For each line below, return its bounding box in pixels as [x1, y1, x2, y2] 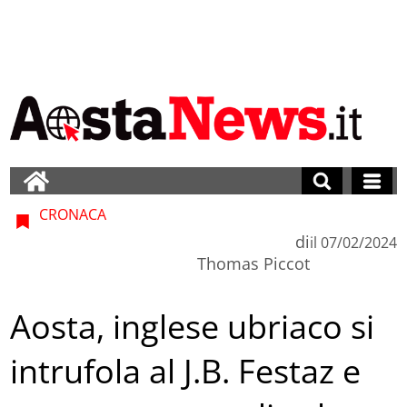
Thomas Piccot [196, 252, 310, 274]
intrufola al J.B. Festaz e [10, 349, 362, 394]
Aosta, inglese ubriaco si [10, 304, 375, 350]
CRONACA [35, 203, 107, 224]
